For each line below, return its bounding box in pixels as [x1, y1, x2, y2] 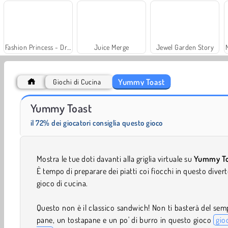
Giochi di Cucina [53, 77, 101, 87]
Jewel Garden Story [156, 43, 214, 52]
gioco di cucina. [37, 178, 88, 189]
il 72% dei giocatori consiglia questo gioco [31, 118, 163, 128]
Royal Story [144, 97, 178, 106]
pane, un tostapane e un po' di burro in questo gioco [37, 215, 214, 225]
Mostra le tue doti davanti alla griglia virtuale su [37, 154, 194, 164]
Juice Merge [94, 43, 129, 52]
